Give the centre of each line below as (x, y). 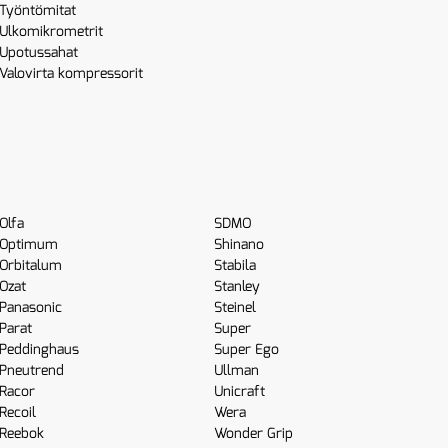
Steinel (235, 307)
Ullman (237, 370)
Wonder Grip (254, 433)
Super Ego (247, 349)
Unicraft (240, 391)
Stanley (237, 286)
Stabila (235, 265)
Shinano (239, 244)
